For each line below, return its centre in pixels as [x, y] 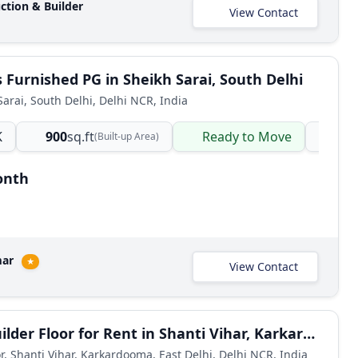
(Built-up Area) [127, 136]
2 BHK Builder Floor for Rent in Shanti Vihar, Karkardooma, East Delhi [309, 333]
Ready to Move [247, 137]
